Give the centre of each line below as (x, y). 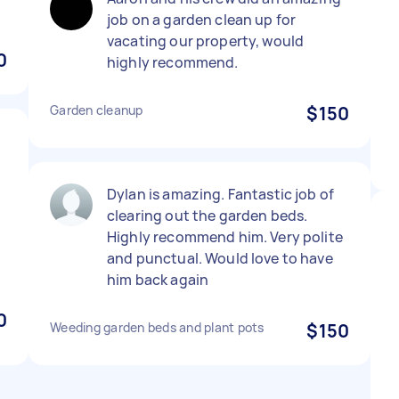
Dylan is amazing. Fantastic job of (221, 194)
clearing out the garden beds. (208, 216)
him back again (158, 280)
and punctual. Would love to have (220, 258)
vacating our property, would (206, 41)
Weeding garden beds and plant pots (157, 327)
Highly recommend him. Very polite (225, 237)
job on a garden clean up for (202, 20)
